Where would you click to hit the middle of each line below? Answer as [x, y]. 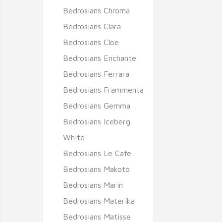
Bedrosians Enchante [100, 58]
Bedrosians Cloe [91, 42]
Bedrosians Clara [92, 26]
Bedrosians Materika [99, 201]
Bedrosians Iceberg [97, 121]
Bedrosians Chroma [96, 10]
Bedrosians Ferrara [96, 74]
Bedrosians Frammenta [103, 90]
